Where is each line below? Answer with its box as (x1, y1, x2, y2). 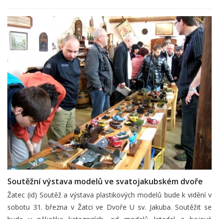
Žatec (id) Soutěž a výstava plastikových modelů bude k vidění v (7, 190, 212, 199)
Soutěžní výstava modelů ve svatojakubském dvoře (7, 175, 203, 187)
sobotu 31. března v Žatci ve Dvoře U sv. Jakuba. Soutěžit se (7, 202, 212, 212)
